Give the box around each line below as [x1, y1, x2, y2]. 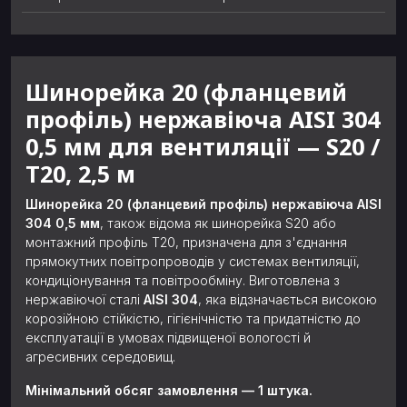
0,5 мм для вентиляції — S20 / [25, 131, 380, 163]
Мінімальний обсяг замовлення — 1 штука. [25, 382, 313, 399]
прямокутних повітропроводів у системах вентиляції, [25, 253, 360, 270]
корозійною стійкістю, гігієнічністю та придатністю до [25, 311, 361, 327]
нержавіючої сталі [25, 292, 144, 308]
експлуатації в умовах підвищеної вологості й [25, 330, 311, 346]
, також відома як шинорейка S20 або [100, 215, 336, 232]
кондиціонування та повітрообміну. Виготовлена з [25, 273, 340, 289]
